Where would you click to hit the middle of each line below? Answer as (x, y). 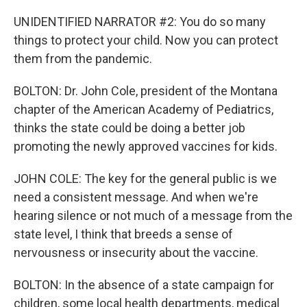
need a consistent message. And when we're (136, 197)
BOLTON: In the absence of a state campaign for (144, 285)
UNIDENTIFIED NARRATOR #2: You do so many (140, 22)
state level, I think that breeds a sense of (123, 234)
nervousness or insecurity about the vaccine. (136, 253)
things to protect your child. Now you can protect (146, 40)
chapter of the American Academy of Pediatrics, (144, 109)
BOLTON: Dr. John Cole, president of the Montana (146, 91)
